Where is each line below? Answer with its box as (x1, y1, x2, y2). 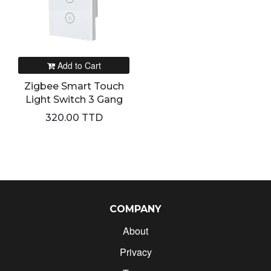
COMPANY (109, 203, 162, 215)
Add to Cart (57, 59, 101, 71)
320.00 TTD (45, 112, 103, 123)
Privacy (119, 245, 152, 259)
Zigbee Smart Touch (24, 80, 124, 92)
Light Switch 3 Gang (25, 94, 123, 105)
